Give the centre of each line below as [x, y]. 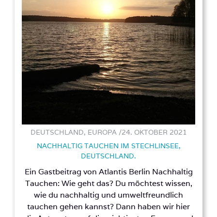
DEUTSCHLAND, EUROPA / [76, 132]
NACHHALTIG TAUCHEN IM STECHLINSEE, [108, 146]
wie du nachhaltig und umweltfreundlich [108, 195]
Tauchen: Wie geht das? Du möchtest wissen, [108, 184]
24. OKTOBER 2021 [154, 132]
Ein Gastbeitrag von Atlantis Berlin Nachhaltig [108, 172]
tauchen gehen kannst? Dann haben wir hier [108, 207]
